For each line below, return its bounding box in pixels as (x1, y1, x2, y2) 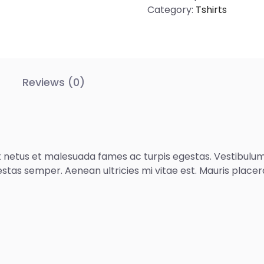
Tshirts (195, 3, 227, 16)
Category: (147, 3, 193, 16)
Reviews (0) (22, 75, 85, 90)
